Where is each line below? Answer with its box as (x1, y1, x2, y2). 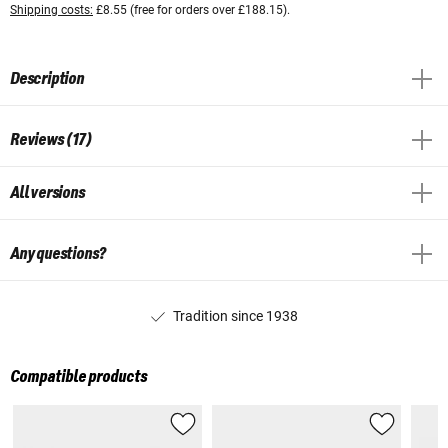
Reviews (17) (10, 130, 92, 149)
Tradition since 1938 (172, 307, 298, 324)
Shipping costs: (10, 2, 93, 17)
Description (10, 69, 84, 88)
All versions (10, 183, 85, 202)
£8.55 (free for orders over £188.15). (93, 2, 290, 17)
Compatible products (10, 367, 147, 386)
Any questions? (10, 244, 107, 263)
